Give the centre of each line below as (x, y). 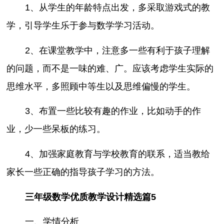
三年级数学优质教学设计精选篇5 (90, 197)
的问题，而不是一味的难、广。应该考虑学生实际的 (110, 68)
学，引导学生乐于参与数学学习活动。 (83, 26)
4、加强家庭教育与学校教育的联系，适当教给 (117, 154)
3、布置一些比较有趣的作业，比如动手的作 (113, 111)
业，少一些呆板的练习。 (56, 129)
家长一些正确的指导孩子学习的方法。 (83, 172)
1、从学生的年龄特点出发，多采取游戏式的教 (117, 8)
